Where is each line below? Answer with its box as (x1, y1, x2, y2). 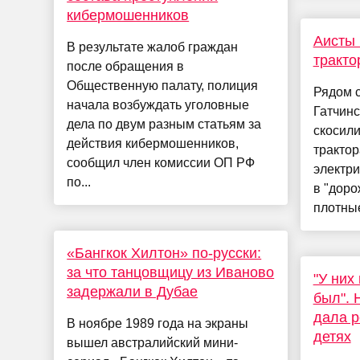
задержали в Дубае (67, 284, 198, 301)
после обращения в (67, 59, 185, 74)
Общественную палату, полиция (67, 79, 259, 93)
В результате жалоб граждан (67, 40, 239, 55)
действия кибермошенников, (67, 137, 239, 151)
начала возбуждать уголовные (67, 98, 250, 112)
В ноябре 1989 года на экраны (67, 317, 249, 331)
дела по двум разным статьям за (67, 117, 262, 132)
